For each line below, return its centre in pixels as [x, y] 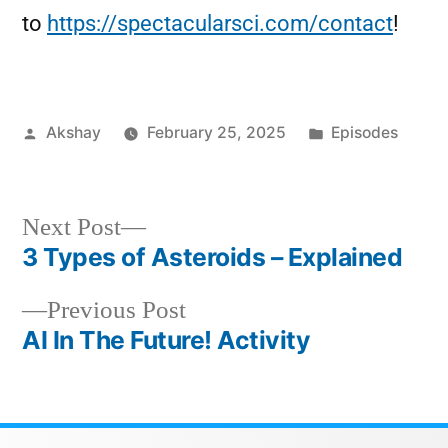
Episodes [365, 132]
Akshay [73, 132]
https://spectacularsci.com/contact [220, 23]
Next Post [71, 227]
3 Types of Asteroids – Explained [212, 257]
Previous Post [116, 310]
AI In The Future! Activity [166, 340]
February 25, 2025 [216, 132]
